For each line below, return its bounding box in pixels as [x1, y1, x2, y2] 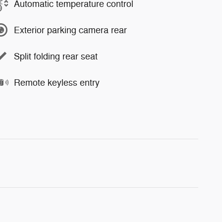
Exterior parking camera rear [14, 24, 127, 36]
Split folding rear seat [14, 51, 98, 62]
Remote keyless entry [14, 77, 100, 88]
